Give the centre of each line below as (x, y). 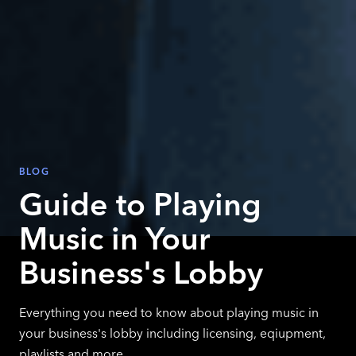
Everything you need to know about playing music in (168, 312)
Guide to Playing (140, 204)
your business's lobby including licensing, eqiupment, (172, 333)
